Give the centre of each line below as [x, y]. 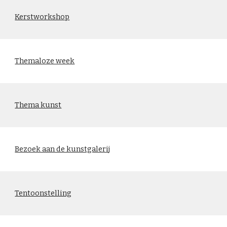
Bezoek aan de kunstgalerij [63, 149]
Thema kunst [38, 105]
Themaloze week [45, 61]
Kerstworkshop [42, 17]
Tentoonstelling [43, 193]
